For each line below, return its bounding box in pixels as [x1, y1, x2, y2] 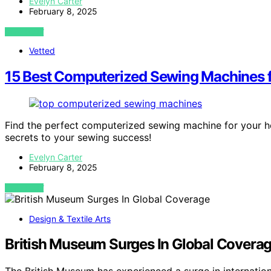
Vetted [29, 45, 55, 56]
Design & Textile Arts [29, 213, 111, 224]
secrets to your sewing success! [5, 131, 151, 143]
